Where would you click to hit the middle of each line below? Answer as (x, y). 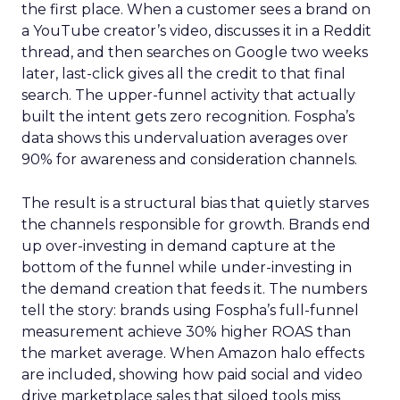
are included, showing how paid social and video (192, 375)
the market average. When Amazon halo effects (193, 353)
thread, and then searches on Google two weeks (195, 52)
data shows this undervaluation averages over (185, 138)
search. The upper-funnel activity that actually (188, 95)
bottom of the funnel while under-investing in (187, 267)
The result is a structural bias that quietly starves (195, 203)
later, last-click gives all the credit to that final (183, 74)
